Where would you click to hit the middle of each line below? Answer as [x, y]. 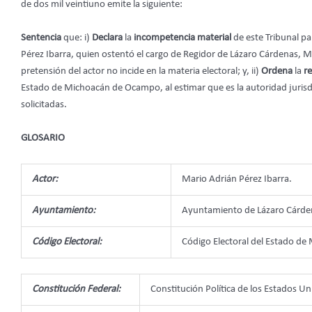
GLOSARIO [43, 138]
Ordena [278, 71]
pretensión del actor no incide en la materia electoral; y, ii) [141, 71]
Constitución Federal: [76, 290]
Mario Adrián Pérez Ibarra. [237, 179]
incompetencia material [184, 38]
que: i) [78, 38]
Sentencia [42, 38]
